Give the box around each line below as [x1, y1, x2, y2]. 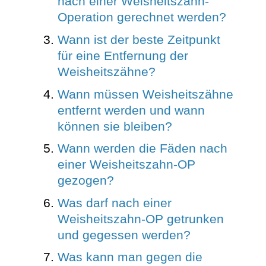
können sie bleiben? [57, 119, 172, 134]
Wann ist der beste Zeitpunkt [57, 32, 220, 47]
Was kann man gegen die [57, 250, 202, 265]
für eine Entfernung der [57, 48, 188, 63]
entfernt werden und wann [57, 103, 205, 118]
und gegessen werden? [57, 227, 191, 242]
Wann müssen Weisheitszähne [57, 87, 233, 102]
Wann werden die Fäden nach [57, 141, 227, 156]
